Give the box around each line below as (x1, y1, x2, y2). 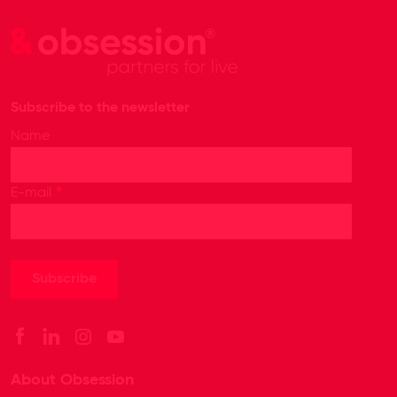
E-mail (11, 186, 55, 201)
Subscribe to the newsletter (11, 101, 190, 116)
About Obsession (11, 372, 134, 389)
